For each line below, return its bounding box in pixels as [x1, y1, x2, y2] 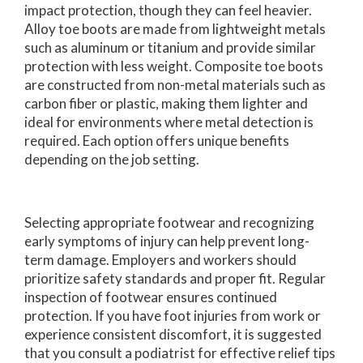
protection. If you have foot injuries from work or [24, 307, 321, 325]
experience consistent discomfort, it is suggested [24, 326, 322, 344]
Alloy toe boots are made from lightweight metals [24, 20, 326, 38]
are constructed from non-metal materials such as [24, 76, 326, 94]
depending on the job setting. [24, 151, 199, 169]
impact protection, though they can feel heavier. [24, 2, 312, 19]
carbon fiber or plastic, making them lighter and [24, 95, 308, 113]
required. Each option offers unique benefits [24, 132, 289, 150]
